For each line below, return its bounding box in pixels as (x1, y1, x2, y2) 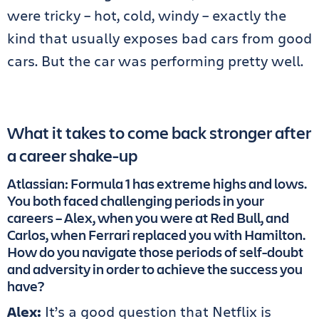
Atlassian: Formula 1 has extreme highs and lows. (7, 173, 307, 193)
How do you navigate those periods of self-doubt (7, 241, 303, 261)
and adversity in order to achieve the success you (7, 258, 303, 278)
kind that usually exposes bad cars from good (7, 28, 312, 48)
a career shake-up (7, 143, 137, 167)
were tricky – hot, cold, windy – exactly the (7, 5, 286, 25)
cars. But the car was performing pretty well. (7, 51, 303, 70)
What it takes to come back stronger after (7, 120, 311, 144)
